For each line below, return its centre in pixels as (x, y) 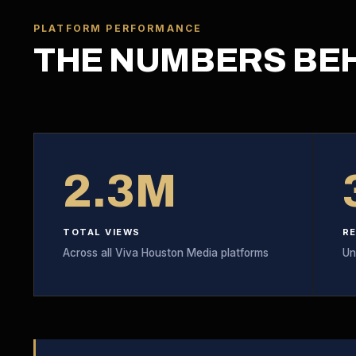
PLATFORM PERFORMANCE (118, 28)
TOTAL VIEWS (102, 232)
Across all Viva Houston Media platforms (166, 253)
